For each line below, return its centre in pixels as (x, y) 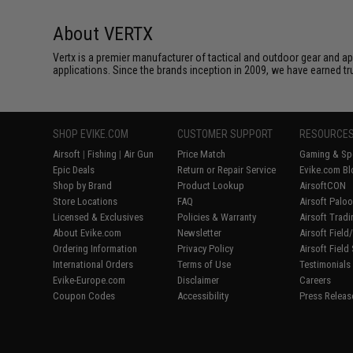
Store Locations (85, 201)
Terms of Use (204, 264)
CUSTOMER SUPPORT (225, 134)
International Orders (93, 264)
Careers (316, 280)
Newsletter (200, 233)
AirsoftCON (323, 186)
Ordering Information (95, 249)
